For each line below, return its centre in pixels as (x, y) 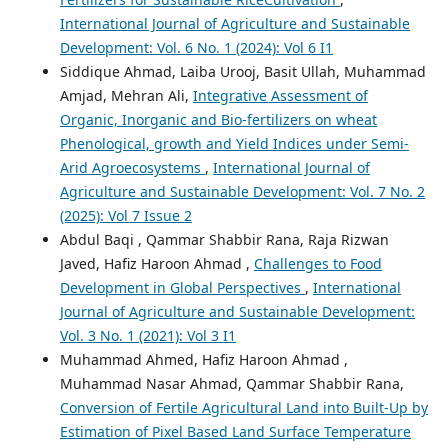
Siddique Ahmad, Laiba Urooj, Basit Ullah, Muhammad (242, 71)
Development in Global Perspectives (182, 287)
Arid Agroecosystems (132, 167)
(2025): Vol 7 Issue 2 (125, 215)
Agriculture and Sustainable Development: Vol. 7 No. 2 (242, 191)
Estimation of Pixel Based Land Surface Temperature (235, 431)
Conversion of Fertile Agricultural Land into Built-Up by (243, 407)
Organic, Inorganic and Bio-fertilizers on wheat (218, 119)
